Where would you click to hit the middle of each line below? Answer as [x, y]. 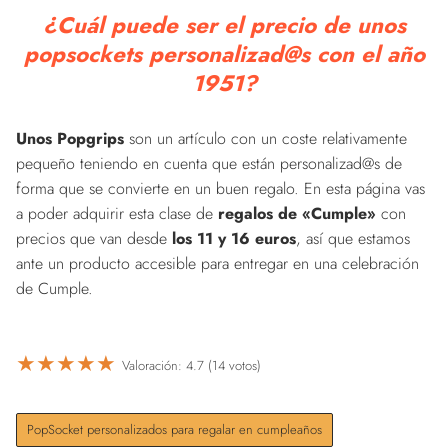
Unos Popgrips [70, 138]
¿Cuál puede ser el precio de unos [224, 24]
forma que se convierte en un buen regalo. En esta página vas [220, 188]
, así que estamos [353, 238]
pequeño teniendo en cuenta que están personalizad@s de [209, 163]
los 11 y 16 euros [234, 238]
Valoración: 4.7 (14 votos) [191, 366]
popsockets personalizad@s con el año [224, 53]
